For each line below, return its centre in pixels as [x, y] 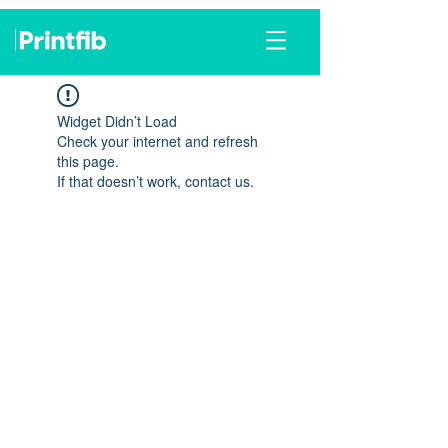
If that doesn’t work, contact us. [155, 181]
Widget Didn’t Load [117, 121]
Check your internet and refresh [157, 141]
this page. [88, 161]
